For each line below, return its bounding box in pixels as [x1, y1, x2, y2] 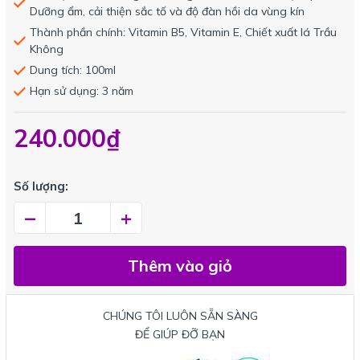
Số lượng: [14, 178, 68, 194]
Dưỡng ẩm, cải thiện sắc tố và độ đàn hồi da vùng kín [30, 4, 305, 18]
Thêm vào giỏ [128, 256, 232, 276]
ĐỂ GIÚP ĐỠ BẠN [135, 327, 225, 342]
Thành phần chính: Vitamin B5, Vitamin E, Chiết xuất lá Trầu [30, 25, 337, 39]
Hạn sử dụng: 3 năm [30, 84, 133, 98]
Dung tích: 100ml [30, 63, 116, 77]
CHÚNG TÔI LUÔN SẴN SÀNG [102, 309, 258, 323]
